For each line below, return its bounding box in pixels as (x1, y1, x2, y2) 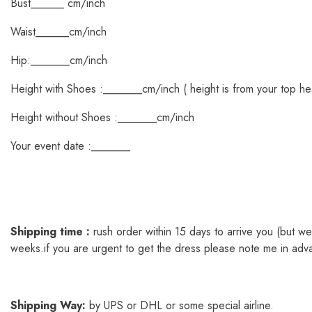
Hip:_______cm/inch (10, 52, 107, 68)
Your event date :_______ (10, 138, 130, 154)
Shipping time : (10, 224, 90, 240)
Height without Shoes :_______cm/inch (10, 109, 194, 125)
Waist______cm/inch (10, 24, 107, 40)
